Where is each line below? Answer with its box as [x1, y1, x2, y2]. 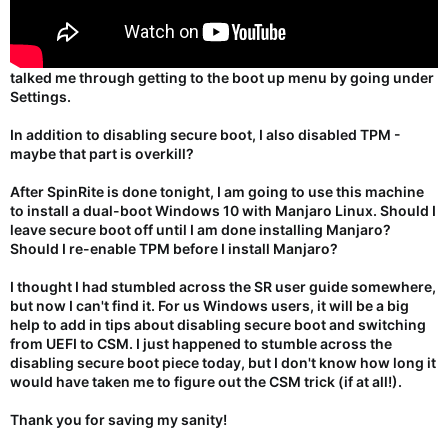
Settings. [10, 87, 71, 105]
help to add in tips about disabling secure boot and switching [10, 315, 426, 333]
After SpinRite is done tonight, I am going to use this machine [10, 182, 424, 200]
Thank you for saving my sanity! [10, 410, 227, 428]
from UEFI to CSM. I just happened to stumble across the [10, 334, 392, 352]
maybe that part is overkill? [10, 144, 194, 162]
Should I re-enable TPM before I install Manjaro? [10, 239, 338, 257]
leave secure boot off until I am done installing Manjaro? [10, 220, 391, 238]
